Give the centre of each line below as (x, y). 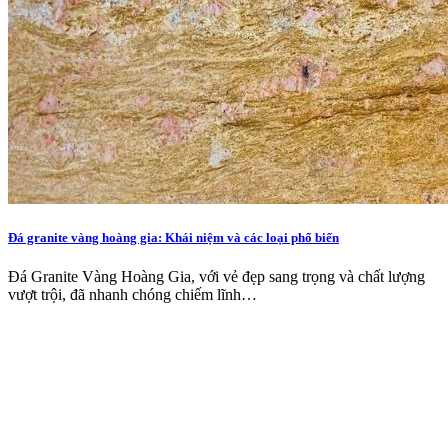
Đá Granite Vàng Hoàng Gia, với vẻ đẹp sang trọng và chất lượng (216, 277)
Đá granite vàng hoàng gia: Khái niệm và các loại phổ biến (173, 237)
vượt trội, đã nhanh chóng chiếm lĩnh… (132, 295)
